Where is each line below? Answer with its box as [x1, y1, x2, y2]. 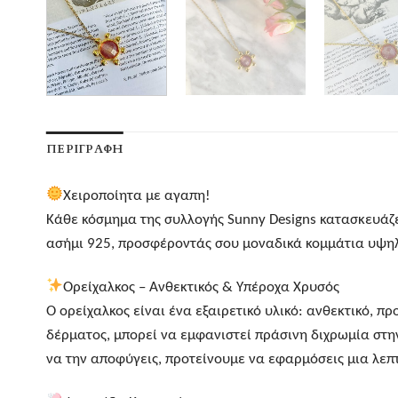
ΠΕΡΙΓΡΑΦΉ [46, 140, 123, 157]
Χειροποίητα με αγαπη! [63, 185, 211, 204]
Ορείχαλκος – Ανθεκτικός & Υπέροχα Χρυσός [63, 276, 340, 296]
